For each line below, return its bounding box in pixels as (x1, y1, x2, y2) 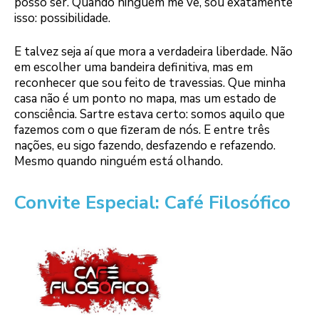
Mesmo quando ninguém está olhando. (14, 153, 223, 170)
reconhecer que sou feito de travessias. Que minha (14, 75, 286, 92)
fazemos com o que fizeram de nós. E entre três (14, 122, 270, 139)
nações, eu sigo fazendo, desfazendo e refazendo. (14, 137, 276, 155)
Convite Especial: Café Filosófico (14, 190, 291, 216)
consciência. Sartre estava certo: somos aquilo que (14, 106, 285, 123)
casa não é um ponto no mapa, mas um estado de (14, 90, 276, 108)
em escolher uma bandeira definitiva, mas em (14, 59, 253, 76)
